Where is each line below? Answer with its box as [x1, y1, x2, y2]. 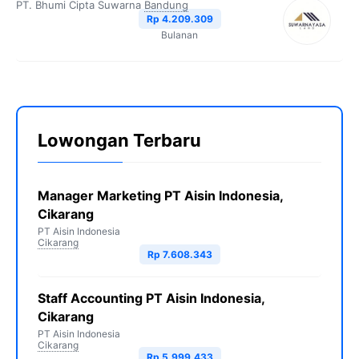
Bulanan [161, 29, 198, 41]
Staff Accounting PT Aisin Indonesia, [38, 290, 264, 306]
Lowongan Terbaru [38, 130, 201, 151]
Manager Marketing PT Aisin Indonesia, [38, 188, 283, 204]
